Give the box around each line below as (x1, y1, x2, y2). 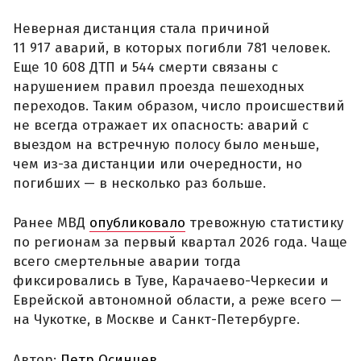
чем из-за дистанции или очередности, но (13, 155, 302, 172)
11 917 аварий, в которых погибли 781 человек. (13, 39, 330, 56)
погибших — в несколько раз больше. (13, 174, 266, 192)
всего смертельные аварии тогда (13, 253, 241, 271)
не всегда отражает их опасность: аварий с (13, 116, 309, 134)
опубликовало (89, 214, 185, 232)
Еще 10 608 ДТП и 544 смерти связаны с (13, 58, 278, 76)
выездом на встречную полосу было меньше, (13, 135, 319, 153)
